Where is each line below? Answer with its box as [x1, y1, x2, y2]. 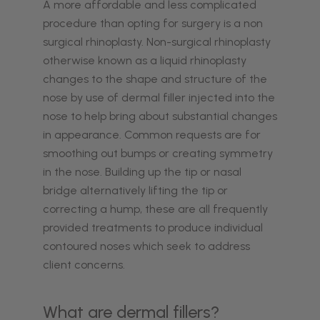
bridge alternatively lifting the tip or [43, 184, 228, 197]
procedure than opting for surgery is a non [43, 16, 263, 30]
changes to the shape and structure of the [43, 72, 267, 86]
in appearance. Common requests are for [43, 128, 261, 141]
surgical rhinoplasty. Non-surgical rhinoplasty [43, 35, 271, 49]
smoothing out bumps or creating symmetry [43, 146, 273, 160]
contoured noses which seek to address [43, 239, 250, 253]
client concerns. [43, 258, 125, 271]
